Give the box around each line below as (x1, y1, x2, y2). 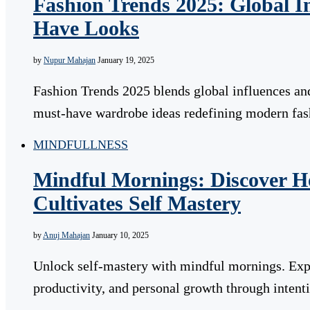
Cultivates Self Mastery (33, 191, 241, 215)
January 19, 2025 (98, 55, 154, 66)
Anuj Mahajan (43, 230, 90, 241)
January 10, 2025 (92, 230, 149, 241)
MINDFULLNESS (33, 138, 128, 152)
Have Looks (33, 17, 139, 40)
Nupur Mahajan (44, 55, 95, 66)
